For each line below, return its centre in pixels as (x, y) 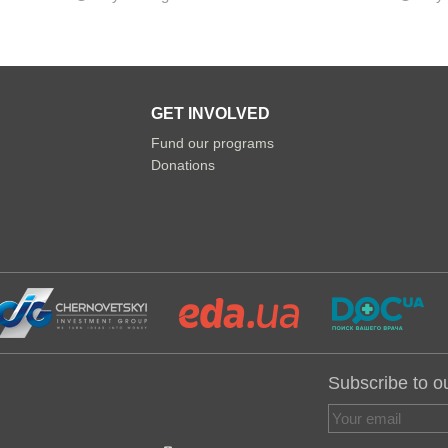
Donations (182, 165)
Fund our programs (212, 143)
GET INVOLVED (210, 113)
